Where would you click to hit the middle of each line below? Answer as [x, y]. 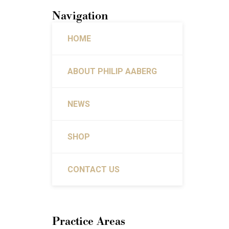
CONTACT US [94, 169]
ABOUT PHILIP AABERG [112, 71]
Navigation [80, 16]
